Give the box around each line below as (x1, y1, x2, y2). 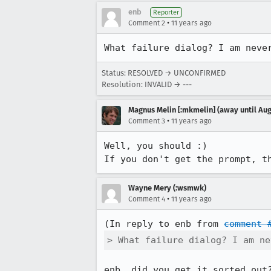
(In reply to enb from (104, 218, 224, 229)
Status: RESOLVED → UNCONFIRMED (102, 68, 226, 77)
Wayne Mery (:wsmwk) (128, 183, 206, 192)
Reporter (153, 8, 179, 16)
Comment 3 (128, 117, 165, 125)
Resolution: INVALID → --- (102, 80, 192, 89)
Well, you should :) (104, 140, 207, 151)
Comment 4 (128, 195, 165, 203)
